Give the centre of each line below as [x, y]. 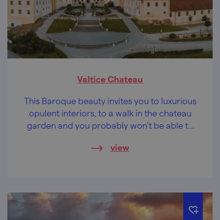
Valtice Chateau [110, 79]
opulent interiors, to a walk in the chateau [110, 113]
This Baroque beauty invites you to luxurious [110, 101]
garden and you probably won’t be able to [110, 125]
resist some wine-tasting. [110, 137]
